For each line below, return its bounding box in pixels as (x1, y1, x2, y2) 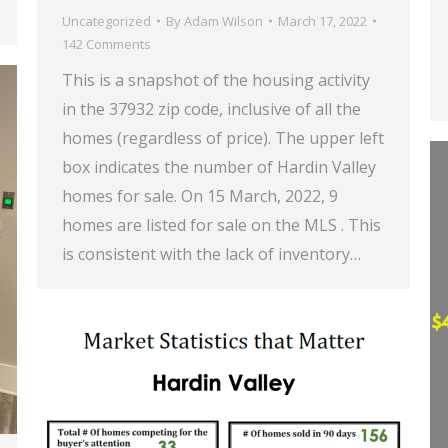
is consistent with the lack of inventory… (62, 242, 361, 265)
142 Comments (62, 34, 151, 53)
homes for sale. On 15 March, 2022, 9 (62, 184, 338, 207)
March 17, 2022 (278, 11, 367, 30)
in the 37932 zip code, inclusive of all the (62, 97, 361, 120)
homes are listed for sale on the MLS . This (62, 213, 381, 236)
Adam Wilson (184, 11, 263, 30)
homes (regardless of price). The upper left (62, 126, 384, 149)
